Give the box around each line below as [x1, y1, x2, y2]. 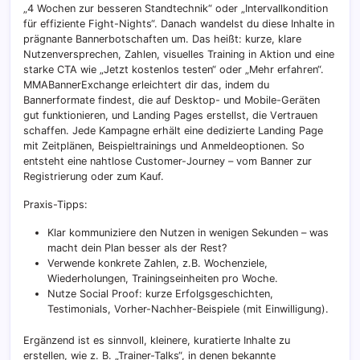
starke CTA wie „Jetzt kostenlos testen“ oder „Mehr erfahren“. [23, 63, 324, 76]
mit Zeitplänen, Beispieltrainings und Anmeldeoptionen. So [23, 140, 305, 153]
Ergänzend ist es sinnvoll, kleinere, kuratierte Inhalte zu [23, 334, 290, 347]
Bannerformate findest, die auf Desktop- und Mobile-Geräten [23, 94, 320, 107]
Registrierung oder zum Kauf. [23, 170, 164, 183]
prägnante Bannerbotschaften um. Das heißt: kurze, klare [23, 33, 301, 46]
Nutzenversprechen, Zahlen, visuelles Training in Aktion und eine [23, 48, 334, 61]
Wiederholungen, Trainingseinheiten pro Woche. [47, 272, 278, 285]
